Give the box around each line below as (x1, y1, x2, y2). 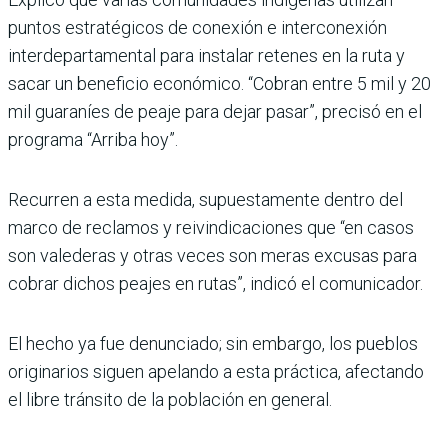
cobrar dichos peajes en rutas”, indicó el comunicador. (8, 272, 423, 294)
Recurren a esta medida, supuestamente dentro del (8, 188, 403, 210)
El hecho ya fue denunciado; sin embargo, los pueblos (8, 332, 418, 354)
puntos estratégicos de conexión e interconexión (8, 16, 387, 38)
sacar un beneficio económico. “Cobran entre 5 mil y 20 (8, 72, 431, 94)
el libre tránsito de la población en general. (8, 388, 332, 410)
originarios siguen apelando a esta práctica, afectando (8, 360, 424, 382)
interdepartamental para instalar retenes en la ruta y (8, 44, 405, 66)
